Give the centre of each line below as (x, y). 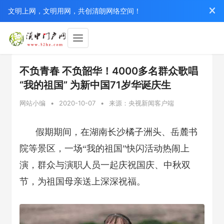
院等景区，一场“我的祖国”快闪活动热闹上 (104, 148)
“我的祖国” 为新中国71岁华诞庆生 (95, 85)
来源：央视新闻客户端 (141, 103)
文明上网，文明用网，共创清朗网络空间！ (74, 11)
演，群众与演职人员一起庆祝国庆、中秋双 (105, 165)
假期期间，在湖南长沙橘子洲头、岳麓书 (116, 132)
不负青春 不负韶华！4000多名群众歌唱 (109, 71)
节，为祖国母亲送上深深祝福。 (82, 181)
